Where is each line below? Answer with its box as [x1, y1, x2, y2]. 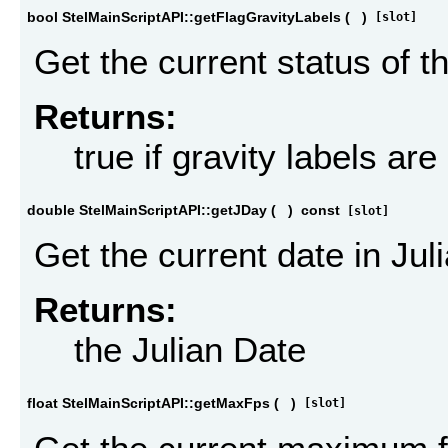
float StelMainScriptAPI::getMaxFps [27, 395, 270, 412]
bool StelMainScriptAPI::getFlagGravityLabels [27, 8, 341, 25]
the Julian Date [74, 329, 306, 369]
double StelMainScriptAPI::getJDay [27, 202, 267, 219]
